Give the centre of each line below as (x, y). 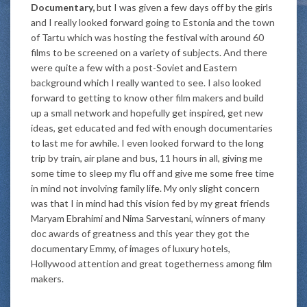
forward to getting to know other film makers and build (147, 97)
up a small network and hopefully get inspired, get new (147, 112)
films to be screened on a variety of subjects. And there (149, 52)
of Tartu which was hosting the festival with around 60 (147, 37)
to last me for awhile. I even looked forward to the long (147, 143)
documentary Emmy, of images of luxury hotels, (131, 248)
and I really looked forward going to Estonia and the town (153, 22)
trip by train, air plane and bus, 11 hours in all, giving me (147, 158)
